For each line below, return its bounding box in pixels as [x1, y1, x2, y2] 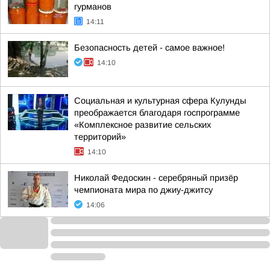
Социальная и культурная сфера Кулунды [74, 96, 246, 105]
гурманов [74, 2, 111, 11]
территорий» [74, 132, 126, 142]
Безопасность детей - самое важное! [74, 43, 225, 52]
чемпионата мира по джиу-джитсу [74, 185, 213, 195]
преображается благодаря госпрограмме [74, 108, 240, 118]
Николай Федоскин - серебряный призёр [74, 173, 238, 183]
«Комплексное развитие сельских [74, 120, 211, 130]
